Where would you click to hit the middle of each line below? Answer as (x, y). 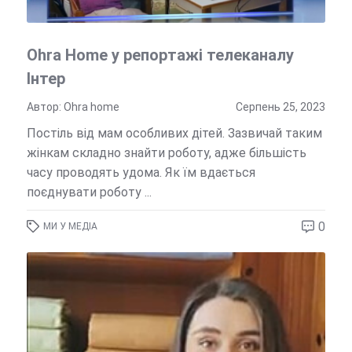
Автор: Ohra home (73, 106)
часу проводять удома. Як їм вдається (141, 172)
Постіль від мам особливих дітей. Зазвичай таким (174, 133)
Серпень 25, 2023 (281, 106)
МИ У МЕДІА (70, 226)
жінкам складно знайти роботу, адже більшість (166, 152)
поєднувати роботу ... (89, 192)
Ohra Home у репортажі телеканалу (160, 55)
